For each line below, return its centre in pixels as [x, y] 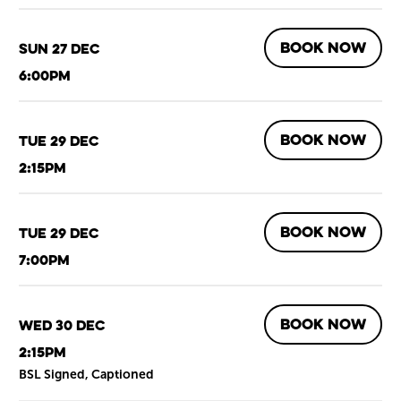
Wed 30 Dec [62, 324]
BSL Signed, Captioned [87, 375]
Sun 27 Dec [60, 48]
